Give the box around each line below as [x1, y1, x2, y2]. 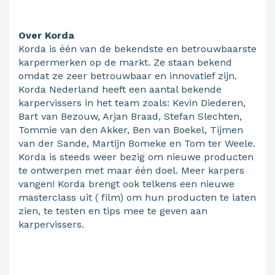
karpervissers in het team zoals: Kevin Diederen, [18, 97, 246, 109]
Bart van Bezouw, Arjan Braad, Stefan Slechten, [18, 110, 242, 123]
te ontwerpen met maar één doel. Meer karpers [18, 165, 244, 177]
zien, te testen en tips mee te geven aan [18, 205, 207, 217]
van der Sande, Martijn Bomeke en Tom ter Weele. [18, 137, 255, 150]
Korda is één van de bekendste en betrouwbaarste [18, 43, 257, 55]
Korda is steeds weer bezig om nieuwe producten [18, 151, 254, 163]
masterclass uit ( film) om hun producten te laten [18, 192, 256, 204]
